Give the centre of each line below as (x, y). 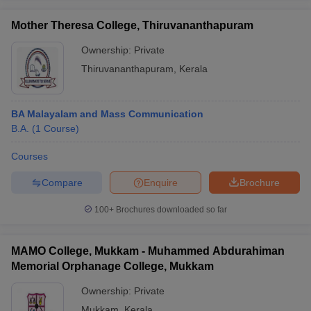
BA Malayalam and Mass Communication (107, 114)
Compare (62, 182)
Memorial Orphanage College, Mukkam (112, 266)
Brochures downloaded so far (170, 210)
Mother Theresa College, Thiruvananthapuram (132, 25)
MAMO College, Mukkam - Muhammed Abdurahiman (148, 251)
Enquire (161, 182)
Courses (30, 156)
